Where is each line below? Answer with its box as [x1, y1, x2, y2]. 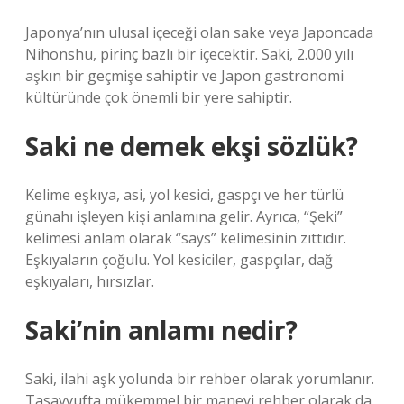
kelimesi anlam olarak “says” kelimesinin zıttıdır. [25, 228, 346, 248]
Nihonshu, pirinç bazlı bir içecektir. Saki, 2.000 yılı [25, 44, 353, 64]
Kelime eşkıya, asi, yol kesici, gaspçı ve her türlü [25, 185, 344, 205]
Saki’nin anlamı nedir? [25, 313, 298, 347]
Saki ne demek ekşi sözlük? [25, 129, 358, 163]
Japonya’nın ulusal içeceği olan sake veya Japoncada [25, 23, 373, 42]
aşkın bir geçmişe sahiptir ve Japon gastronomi [25, 66, 344, 86]
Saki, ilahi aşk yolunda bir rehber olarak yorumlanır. [25, 369, 374, 389]
